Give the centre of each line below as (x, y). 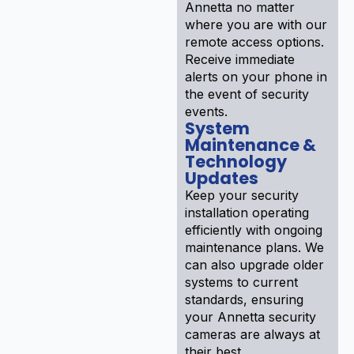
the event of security (247, 94)
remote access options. (254, 41)
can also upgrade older (254, 264)
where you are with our (256, 24)
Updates (222, 178)
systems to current (241, 282)
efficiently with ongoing (254, 230)
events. (206, 111)
